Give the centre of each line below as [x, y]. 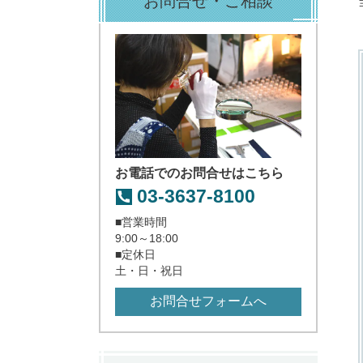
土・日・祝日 [149, 270]
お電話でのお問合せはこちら [199, 173]
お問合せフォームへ [208, 301]
